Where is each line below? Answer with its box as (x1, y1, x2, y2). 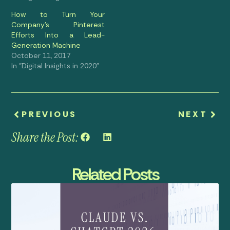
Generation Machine (11, 41, 81, 50)
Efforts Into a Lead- (11, 30, 105, 40)
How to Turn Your (11, 10, 105, 20)
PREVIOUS (22, 109, 77, 120)
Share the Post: (11, 129, 80, 146)
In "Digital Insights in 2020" (11, 61, 100, 71)
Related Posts (71, 162, 159, 186)
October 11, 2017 (11, 51, 71, 61)
